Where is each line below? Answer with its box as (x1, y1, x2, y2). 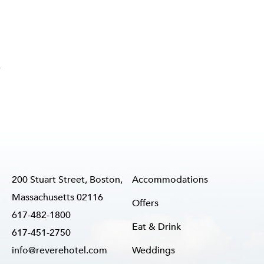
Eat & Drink (132, 220, 181, 233)
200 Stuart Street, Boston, (12, 173, 123, 186)
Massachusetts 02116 (12, 191, 103, 204)
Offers (132, 197, 159, 210)
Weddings (132, 244, 175, 257)
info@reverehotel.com (12, 244, 107, 257)
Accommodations (132, 173, 208, 186)
